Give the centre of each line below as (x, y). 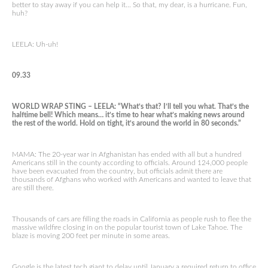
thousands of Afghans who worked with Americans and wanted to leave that (132, 179)
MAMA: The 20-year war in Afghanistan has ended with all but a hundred (127, 154)
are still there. (33, 188)
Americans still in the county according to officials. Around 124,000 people (130, 163)
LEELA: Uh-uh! (35, 44)
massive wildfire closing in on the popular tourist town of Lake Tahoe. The (127, 227)
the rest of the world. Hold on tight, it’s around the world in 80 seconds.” (127, 123)
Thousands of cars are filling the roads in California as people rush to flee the (132, 219)
